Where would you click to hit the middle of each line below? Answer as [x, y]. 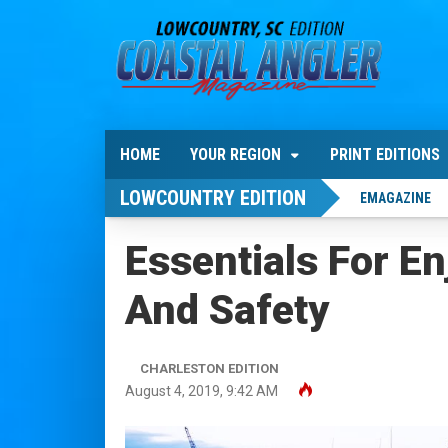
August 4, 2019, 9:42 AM [201, 391]
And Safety [227, 310]
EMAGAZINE [395, 198]
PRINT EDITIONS [385, 154]
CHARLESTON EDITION [209, 368]
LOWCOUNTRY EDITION [213, 198]
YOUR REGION [235, 154]
